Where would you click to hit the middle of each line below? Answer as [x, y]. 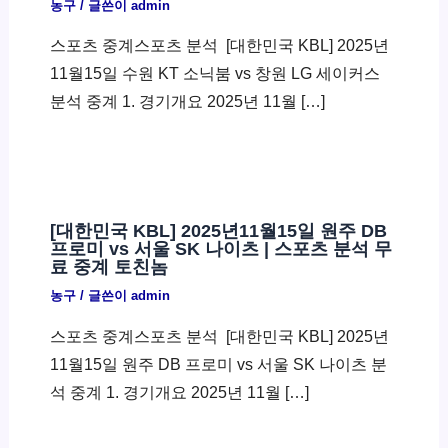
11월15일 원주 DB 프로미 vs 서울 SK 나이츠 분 [218, 363]
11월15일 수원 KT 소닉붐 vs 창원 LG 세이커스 [214, 73]
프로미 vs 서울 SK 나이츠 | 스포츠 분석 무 [220, 249]
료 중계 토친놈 [108, 267]
